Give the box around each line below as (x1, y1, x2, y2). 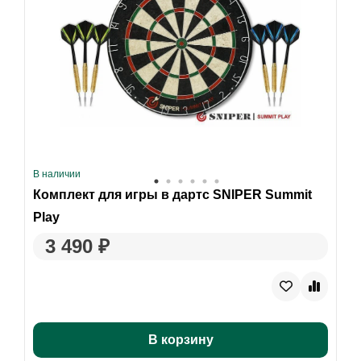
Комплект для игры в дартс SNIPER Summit (32, 187, 312, 202)
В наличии (32, 168, 81, 180)
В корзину (147, 333, 214, 347)
